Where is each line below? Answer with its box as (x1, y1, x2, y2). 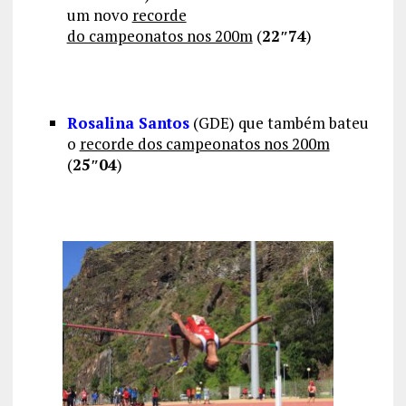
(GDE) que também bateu (188, 112, 369, 134)
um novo (66, 5, 132, 26)
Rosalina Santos (66, 112, 189, 134)
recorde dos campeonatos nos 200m (79, 133, 330, 155)
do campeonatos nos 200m (66, 25, 253, 47)
